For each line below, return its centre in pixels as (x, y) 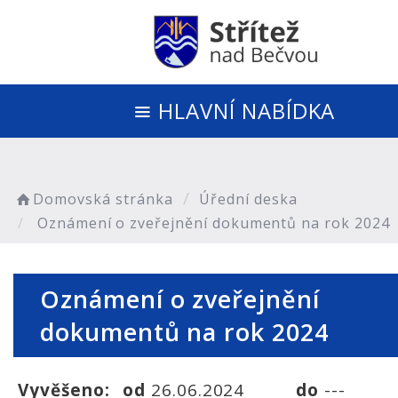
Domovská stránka (103, 199)
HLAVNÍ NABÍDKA (247, 111)
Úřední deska (248, 199)
